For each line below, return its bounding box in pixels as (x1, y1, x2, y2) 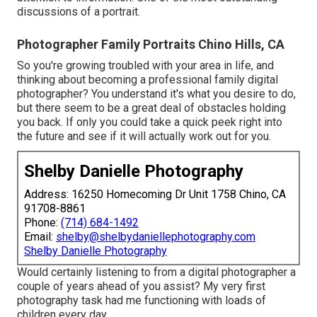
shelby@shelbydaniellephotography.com (56, 229, 255, 243)
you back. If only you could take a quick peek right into (17, 115, 282, 129)
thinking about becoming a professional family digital (17, 72, 278, 86)
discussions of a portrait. (17, 4, 140, 18)
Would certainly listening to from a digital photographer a (17, 265, 296, 279)
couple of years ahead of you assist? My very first (17, 279, 265, 293)
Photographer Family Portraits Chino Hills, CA (17, 36, 284, 52)
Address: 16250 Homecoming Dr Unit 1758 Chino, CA (24, 187, 286, 201)
